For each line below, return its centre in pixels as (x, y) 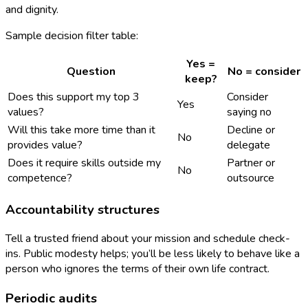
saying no (249, 112)
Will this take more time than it (81, 130)
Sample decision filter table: (72, 35)
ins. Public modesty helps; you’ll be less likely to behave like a (153, 254)
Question (91, 71)
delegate (249, 145)
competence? (40, 178)
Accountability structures (82, 209)
